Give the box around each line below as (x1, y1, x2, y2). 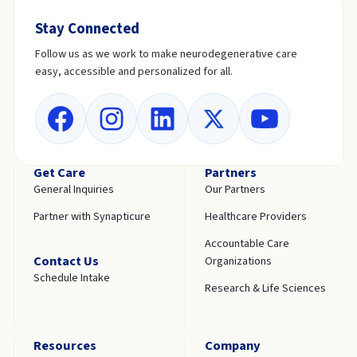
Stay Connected (34, 18, 139, 39)
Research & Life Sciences (205, 279, 327, 296)
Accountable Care (205, 234, 290, 252)
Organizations (205, 252, 273, 269)
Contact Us (33, 251, 99, 271)
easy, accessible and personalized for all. (34, 62, 233, 80)
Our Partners (205, 180, 266, 198)
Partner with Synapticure (33, 207, 151, 225)
